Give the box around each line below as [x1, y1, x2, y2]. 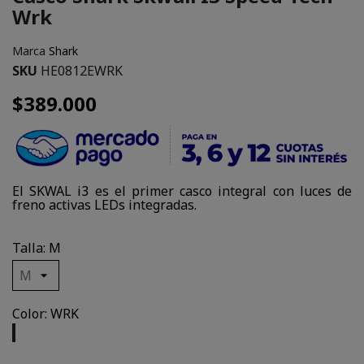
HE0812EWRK [41, 62, 123, 80]
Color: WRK [12, 305, 79, 323]
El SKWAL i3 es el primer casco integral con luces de [12, 182, 352, 201]
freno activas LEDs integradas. [12, 196, 197, 214]
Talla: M [12, 239, 61, 258]
